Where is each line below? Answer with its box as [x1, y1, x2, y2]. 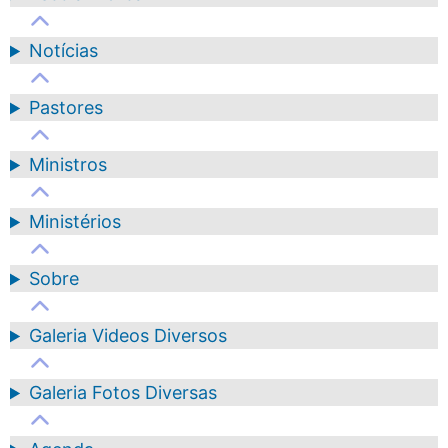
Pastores [29, 97, 104, 119]
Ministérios [29, 211, 122, 233]
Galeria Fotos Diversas [29, 382, 218, 404]
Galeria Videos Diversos [29, 325, 228, 347]
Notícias [29, 40, 99, 62]
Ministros [29, 154, 108, 176]
